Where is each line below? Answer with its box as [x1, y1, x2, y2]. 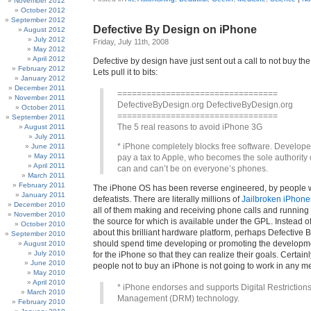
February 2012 [18, 65, 65, 72]
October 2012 [21, 6, 65, 14]
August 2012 [24, 26, 65, 33]
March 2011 [28, 171, 65, 179]
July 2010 [34, 249, 65, 257]
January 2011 [22, 191, 65, 199]
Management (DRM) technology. [117, 294, 239, 303]
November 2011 [15, 94, 65, 101]
